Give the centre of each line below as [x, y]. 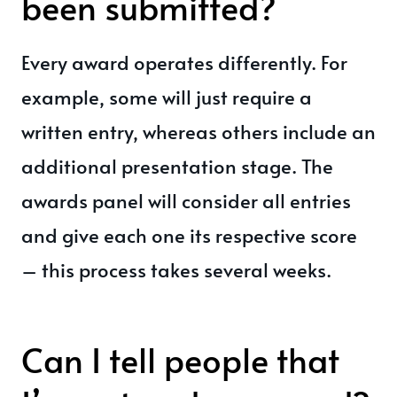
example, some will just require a [167, 97]
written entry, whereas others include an [198, 131]
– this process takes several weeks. [176, 269]
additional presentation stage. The [177, 166]
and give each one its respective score [189, 235]
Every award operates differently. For [184, 62]
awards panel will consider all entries [186, 200]
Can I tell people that [180, 359]
